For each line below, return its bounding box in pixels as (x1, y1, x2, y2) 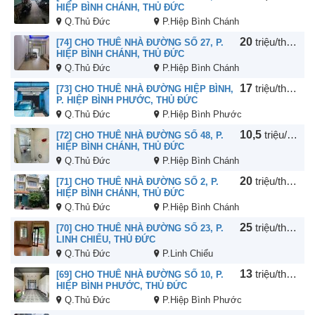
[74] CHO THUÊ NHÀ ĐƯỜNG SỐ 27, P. (56, 37, 224, 49)
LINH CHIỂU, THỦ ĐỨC (56, 234, 155, 245)
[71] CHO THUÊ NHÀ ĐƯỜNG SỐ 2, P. (56, 176, 219, 188)
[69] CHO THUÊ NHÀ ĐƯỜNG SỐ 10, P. (56, 269, 224, 281)
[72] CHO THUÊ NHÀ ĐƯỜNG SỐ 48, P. (56, 130, 224, 141)
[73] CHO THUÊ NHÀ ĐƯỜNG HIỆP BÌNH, (56, 84, 233, 95)
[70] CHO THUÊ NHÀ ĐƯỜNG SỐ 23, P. (56, 223, 224, 234)
